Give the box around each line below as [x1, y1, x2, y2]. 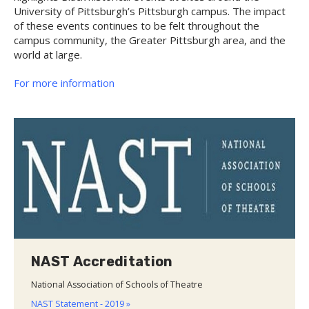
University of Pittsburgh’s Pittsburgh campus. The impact [14, 3, 286, 18]
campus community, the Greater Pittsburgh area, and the [14, 32, 286, 47]
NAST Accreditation [31, 252, 173, 270]
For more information [14, 75, 114, 90]
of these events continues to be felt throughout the [14, 18, 259, 32]
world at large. [14, 47, 82, 61]
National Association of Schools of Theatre [31, 278, 203, 290]
